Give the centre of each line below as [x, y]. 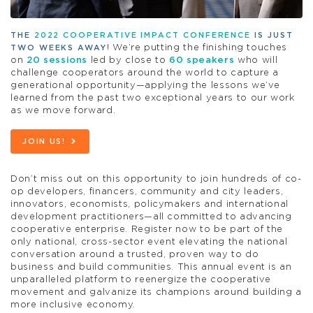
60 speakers [202, 60]
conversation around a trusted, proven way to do [135, 254]
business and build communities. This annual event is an [151, 267]
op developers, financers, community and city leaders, [147, 191]
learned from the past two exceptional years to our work [153, 98]
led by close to [129, 60]
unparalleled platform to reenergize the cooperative [141, 279]
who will [256, 60]
